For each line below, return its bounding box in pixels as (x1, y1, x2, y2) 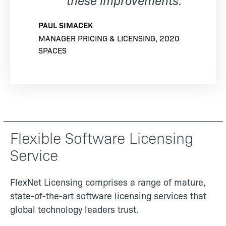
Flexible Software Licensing (10, 126, 193, 148)
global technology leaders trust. (10, 202, 139, 215)
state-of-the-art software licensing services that (10, 189, 206, 202)
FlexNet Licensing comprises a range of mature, (10, 175, 206, 188)
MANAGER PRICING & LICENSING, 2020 (38, 32, 180, 43)
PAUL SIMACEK (38, 19, 93, 30)
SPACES (38, 44, 67, 55)
